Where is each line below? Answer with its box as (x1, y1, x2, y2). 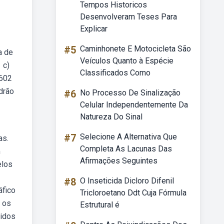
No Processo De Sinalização (80, 88, 180, 97)
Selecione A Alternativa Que (80, 132, 177, 141)
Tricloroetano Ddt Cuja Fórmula (80, 188, 186, 197)
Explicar (80, 24, 107, 33)
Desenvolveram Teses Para (80, 12, 177, 21)
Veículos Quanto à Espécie (80, 56, 173, 65)
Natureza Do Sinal (80, 112, 142, 121)
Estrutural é (80, 200, 119, 209)
